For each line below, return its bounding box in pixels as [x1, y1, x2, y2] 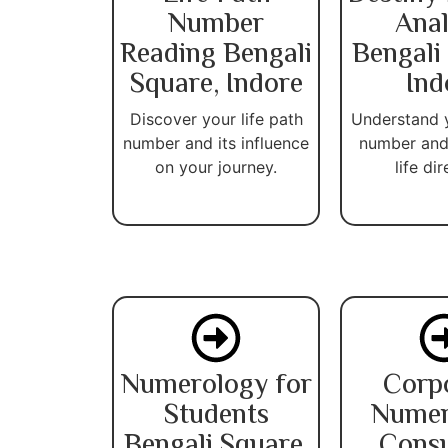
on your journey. [155, 156, 277, 177]
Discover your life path [129, 108, 303, 129]
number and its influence [123, 132, 309, 153]
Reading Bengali [120, 32, 312, 77]
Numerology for [120, 363, 312, 408]
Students [163, 393, 269, 438]
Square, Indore [129, 62, 303, 107]
